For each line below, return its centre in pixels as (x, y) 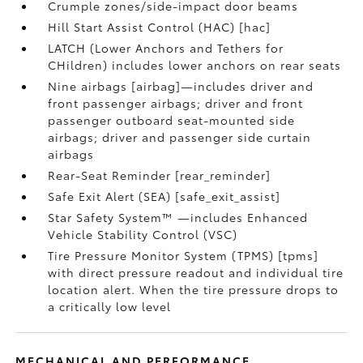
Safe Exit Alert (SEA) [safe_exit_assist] (164, 196)
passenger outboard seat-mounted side (172, 120)
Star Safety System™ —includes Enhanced (178, 217)
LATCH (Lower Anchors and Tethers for (166, 48)
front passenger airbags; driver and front (176, 103)
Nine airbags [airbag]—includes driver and (181, 86)
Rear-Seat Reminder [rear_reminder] (160, 175)
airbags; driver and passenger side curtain (180, 137)
